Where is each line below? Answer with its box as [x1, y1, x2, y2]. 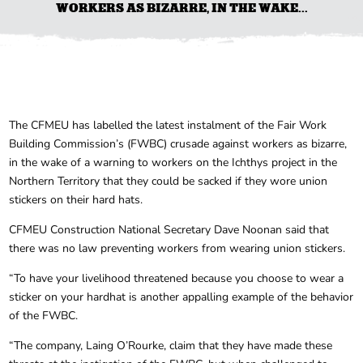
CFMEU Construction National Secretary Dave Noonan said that [9, 221, 330, 237]
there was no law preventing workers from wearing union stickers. [9, 240, 346, 256]
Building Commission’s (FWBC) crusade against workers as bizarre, [9, 135, 348, 152]
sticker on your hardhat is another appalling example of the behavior [9, 288, 354, 305]
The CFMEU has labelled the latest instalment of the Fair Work [9, 117, 327, 133]
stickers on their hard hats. [9, 191, 143, 207]
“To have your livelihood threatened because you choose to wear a [9, 270, 344, 286]
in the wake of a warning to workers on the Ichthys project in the [9, 154, 338, 170]
